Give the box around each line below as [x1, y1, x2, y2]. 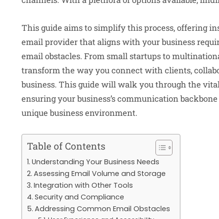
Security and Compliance [34, 192, 124, 202]
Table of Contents [27, 139, 106, 152]
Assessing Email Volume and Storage [33, 168, 166, 178]
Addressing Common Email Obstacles [34, 203, 170, 214]
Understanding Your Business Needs [31, 156, 159, 167]
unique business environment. [22, 107, 137, 119]
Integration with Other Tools [33, 180, 133, 190]
